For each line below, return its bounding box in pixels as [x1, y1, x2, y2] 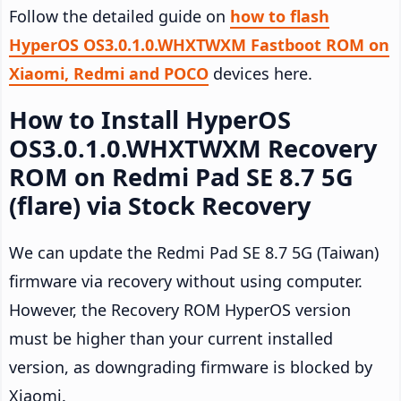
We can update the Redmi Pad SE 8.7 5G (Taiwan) [9, 242, 379, 264]
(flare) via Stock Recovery [9, 189, 311, 223]
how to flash [230, 5, 329, 28]
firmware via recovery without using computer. [9, 270, 363, 293]
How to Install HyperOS [9, 103, 291, 137]
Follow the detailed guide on [9, 5, 230, 28]
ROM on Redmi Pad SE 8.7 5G [9, 160, 354, 194]
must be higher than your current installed [9, 328, 333, 350]
